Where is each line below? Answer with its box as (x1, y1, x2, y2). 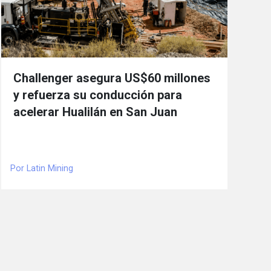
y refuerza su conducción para (13, 87, 183, 102)
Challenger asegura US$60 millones (13, 70, 211, 85)
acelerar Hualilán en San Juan (13, 104, 178, 119)
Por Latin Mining (10, 163, 74, 174)
